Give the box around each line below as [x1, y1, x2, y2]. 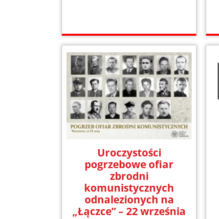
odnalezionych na [84, 193, 174, 207]
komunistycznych [84, 181, 175, 195]
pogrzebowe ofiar [85, 157, 174, 172]
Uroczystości [97, 146, 161, 160]
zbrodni [109, 169, 149, 183]
